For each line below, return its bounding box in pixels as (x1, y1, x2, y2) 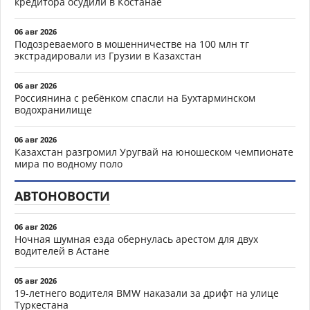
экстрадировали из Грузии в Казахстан (15, 49, 201, 62)
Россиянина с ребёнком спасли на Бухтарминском (15, 91, 255, 104)
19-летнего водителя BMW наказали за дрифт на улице (15, 286, 279, 300)
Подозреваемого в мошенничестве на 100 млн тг (15, 37, 249, 51)
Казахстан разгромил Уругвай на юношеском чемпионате (15, 145, 293, 158)
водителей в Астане (15, 244, 109, 257)
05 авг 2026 (15, 275, 57, 286)
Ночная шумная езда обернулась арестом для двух (15, 232, 258, 246)
